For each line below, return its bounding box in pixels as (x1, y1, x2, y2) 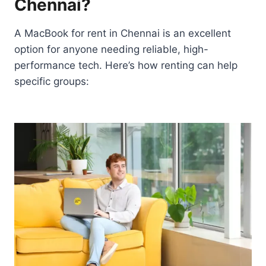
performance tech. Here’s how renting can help (14, 59, 237, 71)
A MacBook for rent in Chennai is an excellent (14, 27, 231, 39)
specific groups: (14, 75, 89, 87)
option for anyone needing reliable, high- (14, 43, 208, 55)
